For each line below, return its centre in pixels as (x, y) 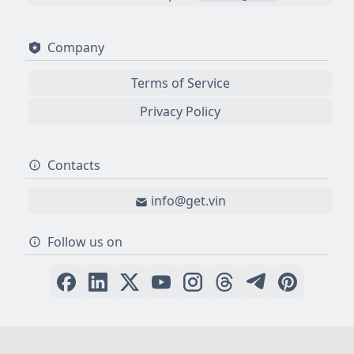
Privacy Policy (180, 111)
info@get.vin (188, 201)
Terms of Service (180, 83)
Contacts (74, 165)
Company (76, 47)
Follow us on (85, 242)
